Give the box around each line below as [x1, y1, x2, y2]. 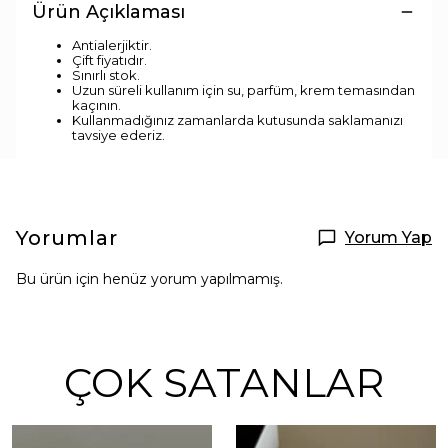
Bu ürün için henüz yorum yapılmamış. [16, 269, 283, 288]
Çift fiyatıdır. [72, 51, 147, 68]
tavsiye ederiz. [72, 126, 165, 143]
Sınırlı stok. [72, 66, 143, 83]
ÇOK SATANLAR [64, 357, 384, 407]
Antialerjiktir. [72, 36, 155, 53]
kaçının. [72, 96, 124, 113]
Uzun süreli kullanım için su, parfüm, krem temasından [72, 81, 415, 98]
